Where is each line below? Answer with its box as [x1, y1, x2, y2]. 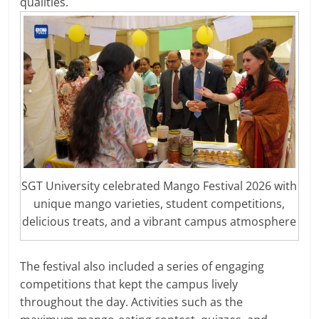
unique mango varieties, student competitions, [33, 195, 286, 211]
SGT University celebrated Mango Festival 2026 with [21, 177, 298, 194]
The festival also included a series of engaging [20, 258, 265, 274]
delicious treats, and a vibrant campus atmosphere [22, 213, 297, 229]
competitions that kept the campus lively [20, 276, 239, 292]
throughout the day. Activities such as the [20, 293, 244, 310]
